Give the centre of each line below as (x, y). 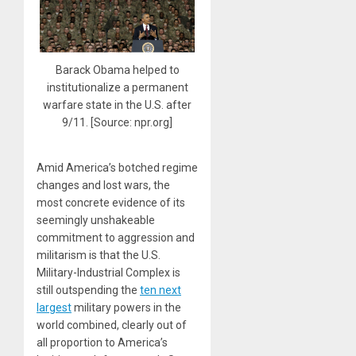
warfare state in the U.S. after (118, 105)
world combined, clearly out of (112, 325)
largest (54, 308)
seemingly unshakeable (96, 221)
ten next (161, 290)
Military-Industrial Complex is (108, 273)
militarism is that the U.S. (99, 255)
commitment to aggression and (116, 238)
